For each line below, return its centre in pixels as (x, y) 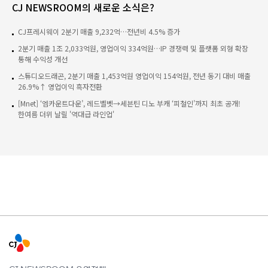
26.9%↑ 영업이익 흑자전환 (60, 86)
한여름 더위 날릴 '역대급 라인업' (66, 114)
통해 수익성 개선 (43, 59)
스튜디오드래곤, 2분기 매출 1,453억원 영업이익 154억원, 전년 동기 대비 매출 (134, 76)
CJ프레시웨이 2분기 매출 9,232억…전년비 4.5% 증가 (99, 31)
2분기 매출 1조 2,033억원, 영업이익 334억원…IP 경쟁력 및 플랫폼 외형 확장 (133, 48)
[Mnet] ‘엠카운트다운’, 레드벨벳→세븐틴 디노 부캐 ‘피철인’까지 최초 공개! (129, 103)
